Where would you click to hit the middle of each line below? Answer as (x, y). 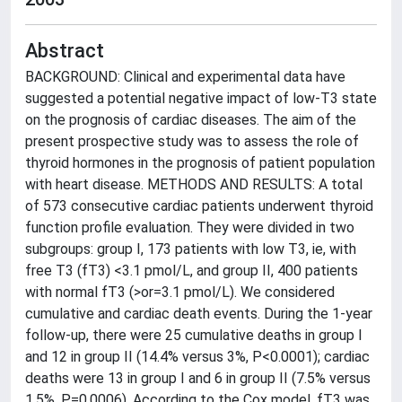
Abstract (65, 51)
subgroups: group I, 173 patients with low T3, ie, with (191, 249)
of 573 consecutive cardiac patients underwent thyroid (199, 206)
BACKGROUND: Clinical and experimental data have (185, 77)
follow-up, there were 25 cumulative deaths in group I (194, 335)
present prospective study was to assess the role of (192, 141)
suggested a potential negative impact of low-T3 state (201, 98)
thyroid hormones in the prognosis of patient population (200, 163)
